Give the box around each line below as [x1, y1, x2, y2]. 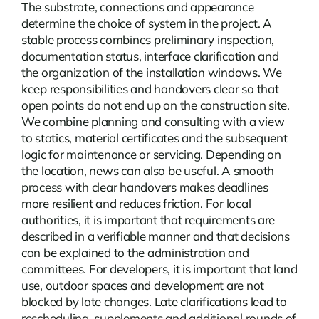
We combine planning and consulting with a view [21, 113, 285, 129]
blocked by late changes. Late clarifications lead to [21, 293, 287, 309]
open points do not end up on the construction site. [21, 97, 290, 113]
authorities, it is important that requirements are [21, 211, 276, 227]
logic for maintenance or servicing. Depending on [21, 146, 281, 162]
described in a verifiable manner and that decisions [21, 228, 290, 244]
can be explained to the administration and [21, 244, 249, 260]
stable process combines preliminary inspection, [21, 31, 274, 47]
